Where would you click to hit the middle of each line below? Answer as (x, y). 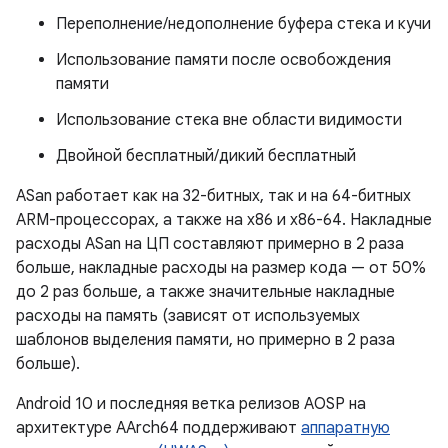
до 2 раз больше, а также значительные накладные (205, 292)
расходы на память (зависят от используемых (188, 316)
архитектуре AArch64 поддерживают (158, 428)
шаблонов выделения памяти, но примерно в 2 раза (205, 340)
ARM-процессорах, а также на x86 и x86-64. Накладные (224, 220)
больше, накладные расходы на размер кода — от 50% (221, 268)
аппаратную (345, 428)
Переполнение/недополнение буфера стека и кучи (243, 24)
